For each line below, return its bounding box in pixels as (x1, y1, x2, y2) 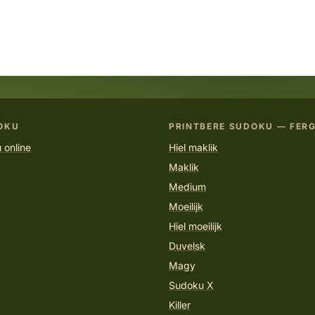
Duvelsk (169, 240, 205, 252)
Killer (169, 299, 191, 311)
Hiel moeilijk (169, 220, 222, 232)
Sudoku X (169, 279, 214, 291)
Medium (169, 181, 206, 193)
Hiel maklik (169, 141, 218, 153)
